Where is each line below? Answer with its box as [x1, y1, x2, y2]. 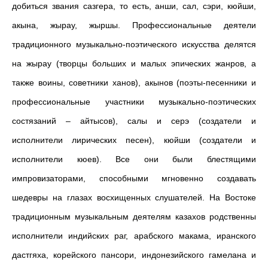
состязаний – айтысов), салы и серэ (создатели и [12, 116, 256, 126]
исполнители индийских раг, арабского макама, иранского [12, 231, 256, 240]
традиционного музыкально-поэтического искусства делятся [12, 39, 256, 49]
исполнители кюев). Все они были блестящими [12, 154, 256, 164]
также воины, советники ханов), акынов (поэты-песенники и [12, 78, 256, 87]
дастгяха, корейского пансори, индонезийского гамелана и [12, 250, 256, 260]
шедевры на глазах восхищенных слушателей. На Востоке [12, 193, 256, 202]
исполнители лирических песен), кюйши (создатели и [12, 135, 256, 145]
